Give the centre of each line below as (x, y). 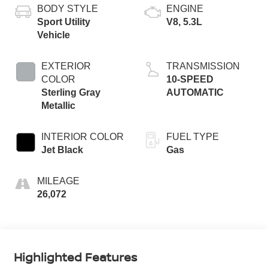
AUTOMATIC (195, 93)
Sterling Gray (71, 93)
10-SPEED (190, 80)
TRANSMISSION (203, 66)
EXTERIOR (66, 66)
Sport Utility (63, 22)
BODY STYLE (67, 9)
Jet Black (62, 150)
